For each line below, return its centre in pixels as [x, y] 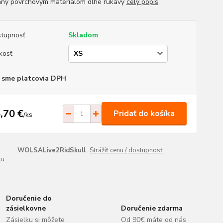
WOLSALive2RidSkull [51, 150]
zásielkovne [26, 208]
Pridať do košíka [144, 113]
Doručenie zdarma [152, 208]
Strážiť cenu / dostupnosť [126, 150]
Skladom [83, 35]
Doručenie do [29, 198]
